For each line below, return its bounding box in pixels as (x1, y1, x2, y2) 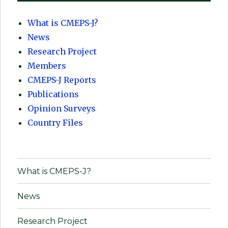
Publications (27, 89, 79, 100)
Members (27, 61, 67, 71)
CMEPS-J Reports (27, 75, 97, 85)
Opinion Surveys (27, 103, 96, 114)
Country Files (27, 118, 83, 128)
